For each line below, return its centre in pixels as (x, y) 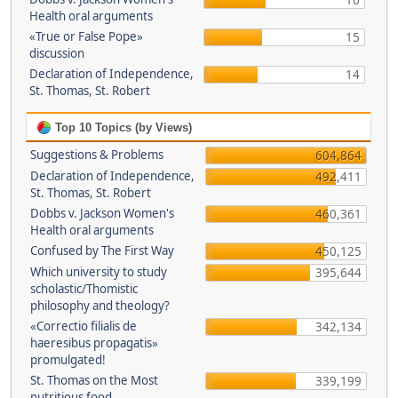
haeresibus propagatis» (94, 343)
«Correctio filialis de (84, 326)
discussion (56, 53)
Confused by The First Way (102, 251)
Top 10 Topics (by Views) (122, 127)
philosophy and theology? (100, 306)
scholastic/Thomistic (84, 289)
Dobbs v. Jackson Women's (102, 213)
